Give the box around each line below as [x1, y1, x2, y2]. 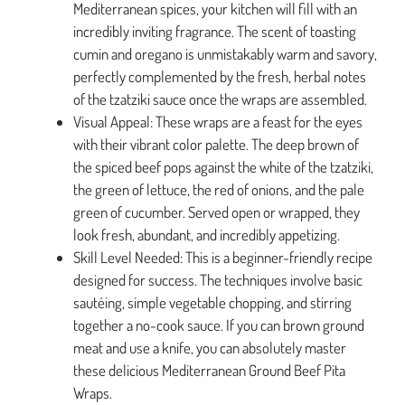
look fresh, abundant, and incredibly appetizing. [73, 224, 340, 244]
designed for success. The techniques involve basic [73, 269, 363, 289]
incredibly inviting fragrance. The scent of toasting [73, 21, 356, 41]
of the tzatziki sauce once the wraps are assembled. [73, 89, 367, 108]
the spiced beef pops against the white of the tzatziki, [73, 156, 373, 176]
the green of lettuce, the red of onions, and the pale [73, 179, 364, 199]
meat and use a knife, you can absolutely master [73, 337, 346, 357]
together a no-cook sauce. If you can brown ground [73, 315, 364, 334]
